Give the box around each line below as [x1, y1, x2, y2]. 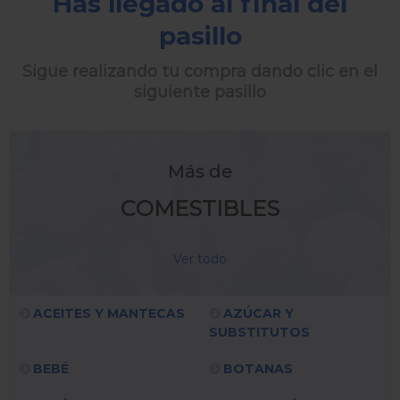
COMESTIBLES [121, 195, 279, 221]
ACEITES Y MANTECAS [33, 305, 185, 322]
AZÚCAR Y [223, 305, 294, 322]
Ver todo [173, 251, 227, 268]
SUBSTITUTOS [209, 324, 310, 341]
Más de [168, 161, 232, 183]
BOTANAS [223, 361, 293, 378]
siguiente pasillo [134, 81, 266, 102]
